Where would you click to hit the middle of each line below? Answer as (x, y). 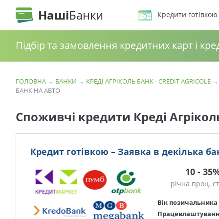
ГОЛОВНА (31, 81)
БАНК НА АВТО (38, 90)
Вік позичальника (187, 202)
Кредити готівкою (187, 15)
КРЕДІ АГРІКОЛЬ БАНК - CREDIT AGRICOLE (148, 81)
